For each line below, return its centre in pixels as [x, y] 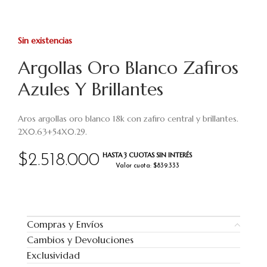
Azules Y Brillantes [91, 89]
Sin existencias [45, 41]
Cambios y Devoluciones [80, 240]
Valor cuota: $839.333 [147, 166]
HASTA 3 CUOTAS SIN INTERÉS [147, 155]
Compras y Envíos [65, 224]
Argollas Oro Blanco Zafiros [128, 68]
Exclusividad [53, 255]
